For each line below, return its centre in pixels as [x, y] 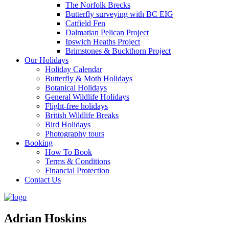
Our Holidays [47, 60]
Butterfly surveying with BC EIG [119, 14]
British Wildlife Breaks [82, 115]
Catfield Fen [85, 23]
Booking [39, 143]
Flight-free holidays [76, 106]
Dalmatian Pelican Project [107, 32]
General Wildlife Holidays [87, 97]
